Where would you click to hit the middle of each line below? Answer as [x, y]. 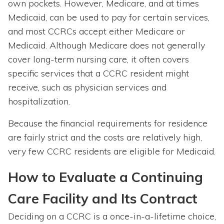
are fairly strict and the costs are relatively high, [105, 137]
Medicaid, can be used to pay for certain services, [109, 17]
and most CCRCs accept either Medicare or [96, 31]
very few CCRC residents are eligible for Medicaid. [112, 151]
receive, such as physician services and [87, 87]
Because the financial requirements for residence [108, 123]
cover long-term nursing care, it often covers [98, 59]
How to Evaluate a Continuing [105, 177]
